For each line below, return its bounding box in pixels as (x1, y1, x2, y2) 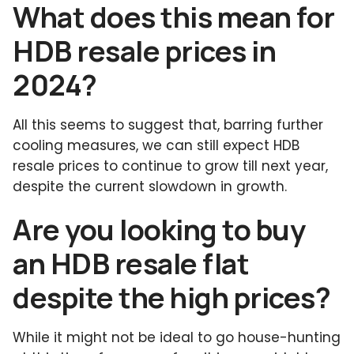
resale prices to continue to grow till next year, (13, 156, 328, 176)
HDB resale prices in (13, 32, 276, 71)
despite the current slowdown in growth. (13, 177, 287, 197)
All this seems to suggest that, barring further (13, 115, 323, 135)
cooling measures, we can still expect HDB (13, 136, 299, 156)
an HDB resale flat (13, 244, 249, 284)
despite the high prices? (13, 278, 330, 318)
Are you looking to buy (13, 210, 305, 250)
